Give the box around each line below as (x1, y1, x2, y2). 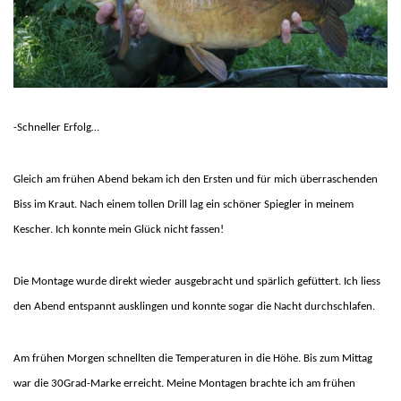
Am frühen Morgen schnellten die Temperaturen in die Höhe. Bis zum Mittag (13, 353, 372, 365)
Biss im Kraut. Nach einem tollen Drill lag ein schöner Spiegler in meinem (13, 199, 354, 211)
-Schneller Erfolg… (13, 122, 99, 134)
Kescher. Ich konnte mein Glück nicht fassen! (13, 224, 224, 236)
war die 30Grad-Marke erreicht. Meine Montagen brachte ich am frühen (13, 378, 355, 390)
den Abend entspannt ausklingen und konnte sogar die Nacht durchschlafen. (13, 301, 375, 313)
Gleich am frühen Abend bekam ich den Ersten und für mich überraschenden (13, 174, 378, 186)
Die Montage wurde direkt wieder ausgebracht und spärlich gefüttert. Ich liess (13, 276, 380, 288)
